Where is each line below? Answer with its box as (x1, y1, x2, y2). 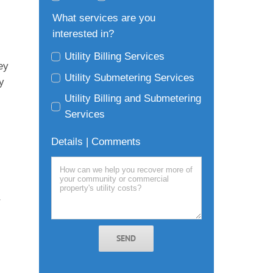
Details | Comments (51, 135, 141, 147)
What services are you (52, 12, 155, 24)
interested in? (52, 28, 114, 40)
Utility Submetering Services (65, 71, 195, 83)
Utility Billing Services (65, 51, 165, 63)
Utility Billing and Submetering (65, 93, 202, 105)
